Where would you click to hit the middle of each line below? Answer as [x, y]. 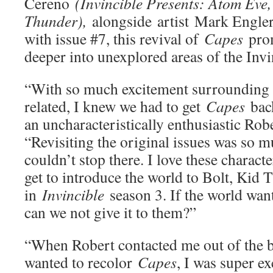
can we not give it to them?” [115, 212]
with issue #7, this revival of [114, 38]
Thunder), [58, 21]
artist [173, 21]
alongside [122, 21]
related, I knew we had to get [115, 106]
